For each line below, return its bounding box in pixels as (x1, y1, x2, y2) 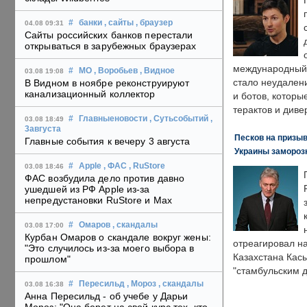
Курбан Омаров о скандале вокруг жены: (25, 232, 211, 243)
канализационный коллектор (25, 88, 156, 100)
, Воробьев (94, 66, 138, 75)
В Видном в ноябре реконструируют (25, 77, 190, 89)
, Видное (140, 66, 175, 75)
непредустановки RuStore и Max (25, 195, 172, 206)
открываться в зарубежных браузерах (25, 40, 197, 52)
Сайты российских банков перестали (25, 29, 193, 41)
